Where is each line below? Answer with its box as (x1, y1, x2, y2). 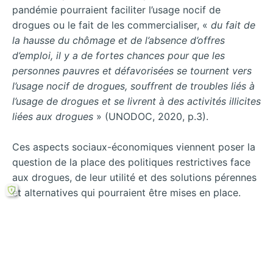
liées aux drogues (12, 110, 93, 122)
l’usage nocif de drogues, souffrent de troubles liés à (12, 79, 255, 92)
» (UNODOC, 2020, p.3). (93, 110, 208, 122)
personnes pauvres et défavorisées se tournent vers (12, 64, 252, 77)
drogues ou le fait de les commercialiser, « (12, 18, 211, 31)
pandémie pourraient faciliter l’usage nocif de (12, 3, 221, 16)
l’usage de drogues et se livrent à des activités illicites (12, 94, 261, 107)
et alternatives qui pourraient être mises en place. (12, 186, 241, 199)
